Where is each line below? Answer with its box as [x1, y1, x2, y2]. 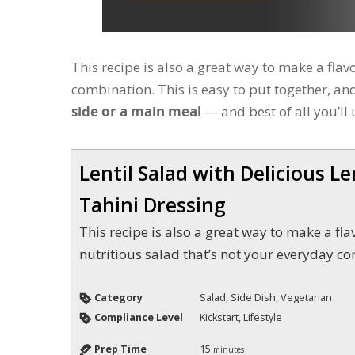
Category [94, 290, 143, 304]
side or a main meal [71, 101, 201, 120]
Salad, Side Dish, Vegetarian [200, 290, 332, 304]
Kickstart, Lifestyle [200, 310, 282, 324]
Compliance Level [94, 310, 183, 324]
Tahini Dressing [79, 191, 226, 218]
